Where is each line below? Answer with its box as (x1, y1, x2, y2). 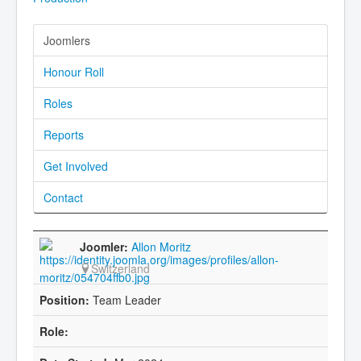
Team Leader (89, 292, 161, 309)
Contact (44, 189, 83, 206)
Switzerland (91, 260, 150, 277)
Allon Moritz (131, 239, 191, 255)
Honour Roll (44, 64, 104, 81)
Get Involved (44, 158, 108, 175)
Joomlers (44, 32, 90, 49)
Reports (44, 127, 84, 143)
